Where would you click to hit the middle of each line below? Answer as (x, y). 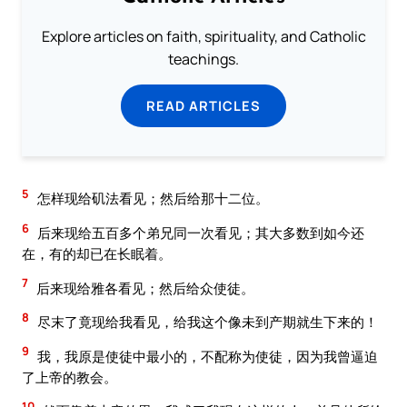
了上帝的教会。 (69, 377)
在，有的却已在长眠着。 (97, 254)
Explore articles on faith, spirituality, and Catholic (203, 37)
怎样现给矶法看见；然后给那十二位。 (152, 199)
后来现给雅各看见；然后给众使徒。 (144, 288)
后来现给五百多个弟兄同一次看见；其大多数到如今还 (199, 233)
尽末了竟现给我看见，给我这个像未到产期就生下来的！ (206, 322)
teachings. (203, 60)
